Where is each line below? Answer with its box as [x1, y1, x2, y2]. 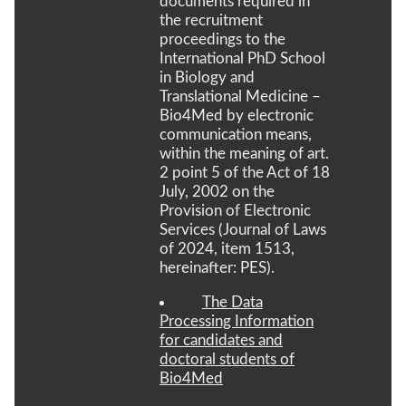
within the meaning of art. [159, 145, 329, 161]
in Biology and [159, 69, 255, 85]
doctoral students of [159, 351, 295, 367]
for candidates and [159, 332, 283, 348]
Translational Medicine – [159, 88, 321, 104]
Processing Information [159, 313, 314, 329]
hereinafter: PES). [159, 259, 275, 275]
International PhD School [159, 50, 325, 66]
